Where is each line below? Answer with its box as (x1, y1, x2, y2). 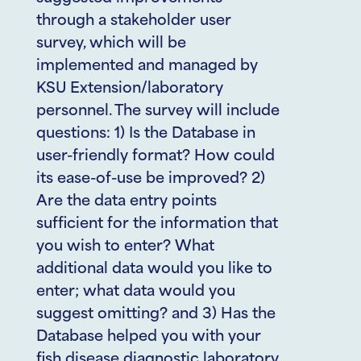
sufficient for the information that (36, 217, 278, 232)
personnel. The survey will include (36, 104, 280, 119)
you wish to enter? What (36, 239, 214, 255)
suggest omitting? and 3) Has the (36, 307, 276, 322)
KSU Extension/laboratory (36, 81, 223, 97)
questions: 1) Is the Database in (36, 127, 255, 142)
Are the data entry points (36, 194, 217, 210)
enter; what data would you (36, 284, 235, 300)
